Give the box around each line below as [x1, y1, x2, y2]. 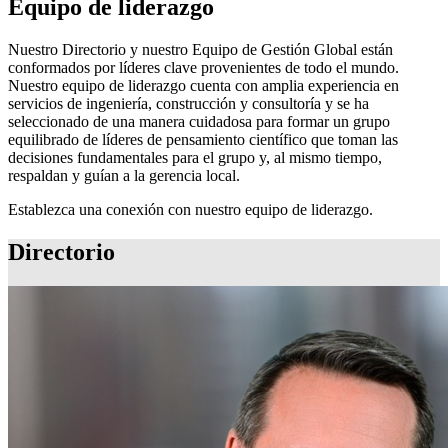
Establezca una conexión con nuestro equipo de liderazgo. [8, 200, 373, 218]
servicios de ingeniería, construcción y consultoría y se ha [8, 94, 369, 112]
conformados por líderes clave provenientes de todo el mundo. [8, 58, 399, 76]
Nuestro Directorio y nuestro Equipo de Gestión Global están [8, 40, 393, 58]
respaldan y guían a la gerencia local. [8, 166, 240, 184]
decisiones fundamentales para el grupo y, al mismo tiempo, [8, 148, 382, 166]
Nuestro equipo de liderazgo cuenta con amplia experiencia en [8, 76, 399, 94]
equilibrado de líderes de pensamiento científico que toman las [8, 130, 398, 148]
